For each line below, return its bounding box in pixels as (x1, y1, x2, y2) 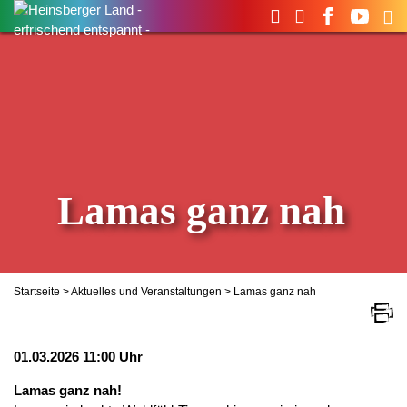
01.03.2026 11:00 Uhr (14, 349, 143, 364)
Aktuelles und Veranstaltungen (71, 285, 222, 298)
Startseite (14, 285, 60, 298)
